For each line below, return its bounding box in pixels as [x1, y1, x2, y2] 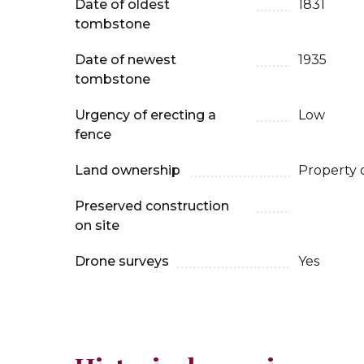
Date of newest [75, 52, 176, 67]
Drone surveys [75, 253, 169, 269]
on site [75, 218, 119, 233]
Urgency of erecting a [75, 107, 216, 123]
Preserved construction [75, 198, 229, 214]
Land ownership [75, 162, 180, 178]
